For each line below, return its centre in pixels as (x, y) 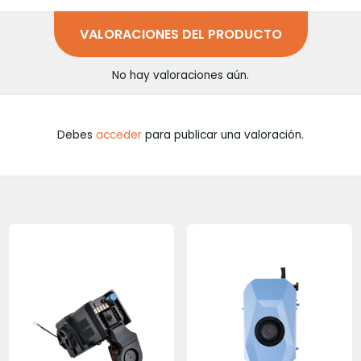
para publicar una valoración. (223, 135)
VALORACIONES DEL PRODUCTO (180, 34)
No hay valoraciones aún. (180, 76)
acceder (119, 135)
